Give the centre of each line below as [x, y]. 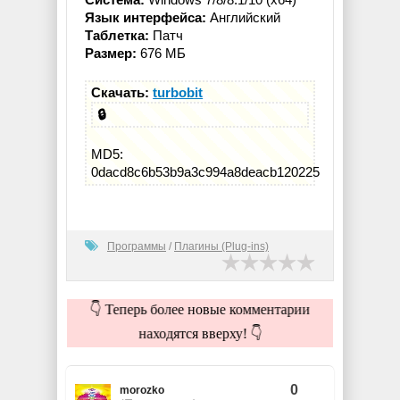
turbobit [178, 93]
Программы [137, 246]
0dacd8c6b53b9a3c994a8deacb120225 [206, 172]
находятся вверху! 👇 [200, 333]
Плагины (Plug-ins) [221, 246]
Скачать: [122, 93]
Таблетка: [117, 35]
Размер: [111, 53]
